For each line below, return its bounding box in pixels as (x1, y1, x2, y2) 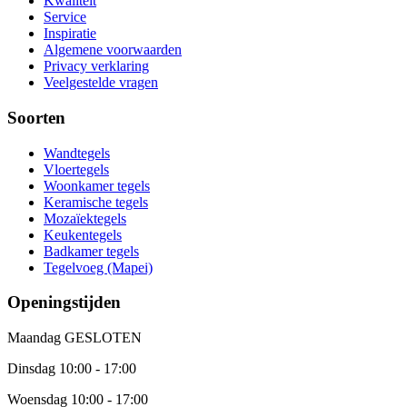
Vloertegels (44, 161, 109, 177)
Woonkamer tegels (44, 177, 150, 194)
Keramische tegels (44, 194, 148, 210)
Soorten (7, 107, 65, 127)
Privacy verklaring (44, 58, 149, 74)
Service (44, 9, 86, 25)
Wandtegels (44, 144, 110, 161)
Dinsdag (7, 361, 55, 377)
